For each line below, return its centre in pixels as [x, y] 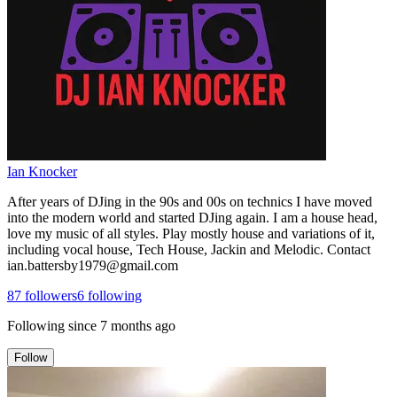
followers [49, 295]
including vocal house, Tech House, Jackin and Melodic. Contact [189, 249]
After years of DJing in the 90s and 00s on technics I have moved [190, 201]
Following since [52, 325]
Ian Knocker [42, 171]
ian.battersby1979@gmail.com [93, 265]
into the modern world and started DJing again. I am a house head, [192, 217]
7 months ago [138, 325]
